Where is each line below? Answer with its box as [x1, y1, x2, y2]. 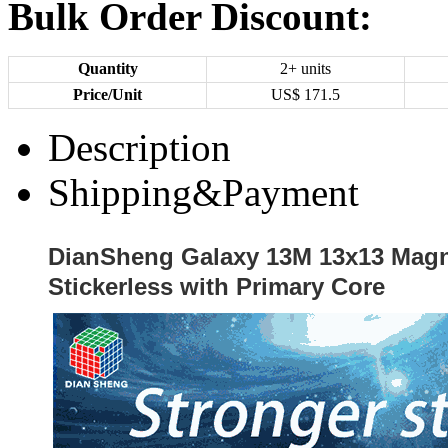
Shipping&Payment [48, 171, 359, 214]
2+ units [280, 60, 331, 77]
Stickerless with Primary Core [48, 273, 385, 300]
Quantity [77, 60, 138, 77]
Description [48, 126, 231, 169]
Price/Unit [73, 86, 142, 103]
